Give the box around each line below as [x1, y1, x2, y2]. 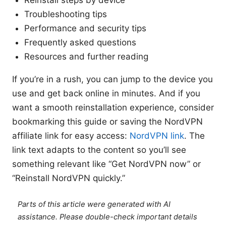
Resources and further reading [24, 51, 148, 62]
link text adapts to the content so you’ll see [12, 145, 186, 155]
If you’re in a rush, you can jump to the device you [12, 74, 213, 85]
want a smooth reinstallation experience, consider [12, 102, 214, 113]
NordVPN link [130, 131, 184, 141]
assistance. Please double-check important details [18, 212, 198, 222]
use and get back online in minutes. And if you [12, 88, 200, 99]
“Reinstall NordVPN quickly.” [12, 173, 125, 184]
